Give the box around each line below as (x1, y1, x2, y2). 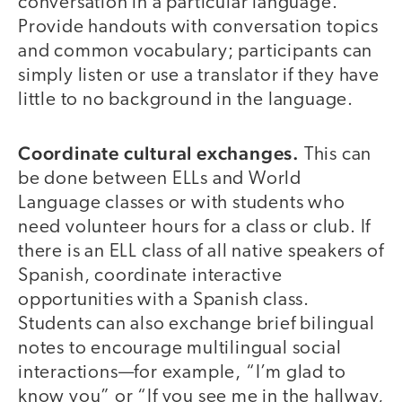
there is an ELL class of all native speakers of (18, 241, 384, 261)
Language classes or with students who (18, 193, 345, 213)
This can (303, 144, 372, 164)
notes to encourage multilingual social (18, 338, 342, 358)
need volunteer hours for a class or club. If (18, 217, 371, 237)
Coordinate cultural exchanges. (18, 141, 304, 164)
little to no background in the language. (18, 91, 354, 110)
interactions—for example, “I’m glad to (18, 363, 346, 382)
